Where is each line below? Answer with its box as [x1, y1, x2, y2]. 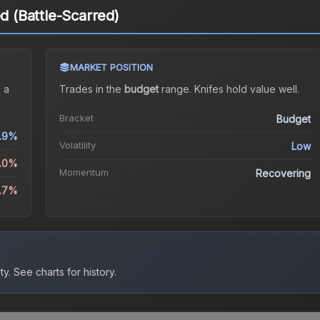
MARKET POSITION [69, 61, 153, 74]
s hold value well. [218, 83, 299, 96]
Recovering [256, 167, 311, 180]
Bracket [59, 112, 94, 124]
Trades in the [59, 83, 124, 96]
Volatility [59, 139, 96, 151]
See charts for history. [11, 266, 116, 279]
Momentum [59, 166, 109, 179]
